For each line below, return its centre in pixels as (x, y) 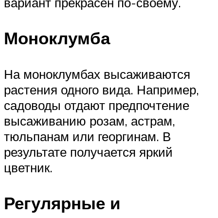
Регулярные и (62, 203)
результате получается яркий (88, 152)
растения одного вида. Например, (101, 89)
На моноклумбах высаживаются (97, 74)
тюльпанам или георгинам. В (87, 136)
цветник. (28, 167)
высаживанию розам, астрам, (90, 120)
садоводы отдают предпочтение (97, 105)
